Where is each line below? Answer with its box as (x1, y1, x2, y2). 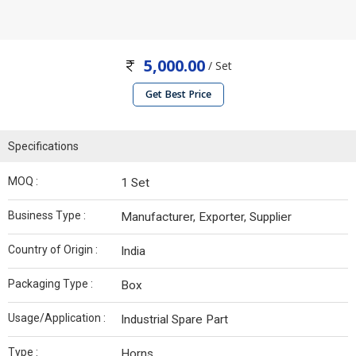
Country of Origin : (8, 243, 98, 257)
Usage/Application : (8, 311, 106, 325)
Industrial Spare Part (121, 312, 228, 327)
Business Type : (8, 209, 86, 222)
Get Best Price (145, 87, 211, 102)
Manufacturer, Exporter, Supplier (121, 210, 292, 225)
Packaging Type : (8, 277, 93, 291)
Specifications (8, 140, 79, 153)
